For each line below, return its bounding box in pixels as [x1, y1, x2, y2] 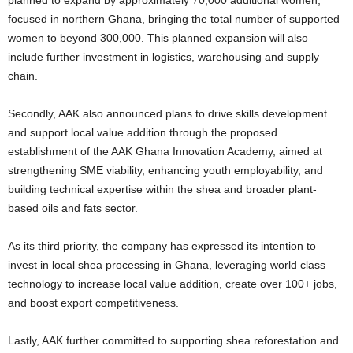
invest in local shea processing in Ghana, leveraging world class [8, 258, 325, 272]
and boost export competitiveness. [8, 296, 179, 310]
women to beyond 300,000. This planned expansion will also [8, 32, 308, 45]
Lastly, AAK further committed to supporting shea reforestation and [8, 334, 339, 347]
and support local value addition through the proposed [8, 126, 277, 139]
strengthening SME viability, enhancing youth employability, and [8, 164, 323, 177]
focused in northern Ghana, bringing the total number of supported [8, 13, 340, 26]
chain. [8, 69, 38, 83]
